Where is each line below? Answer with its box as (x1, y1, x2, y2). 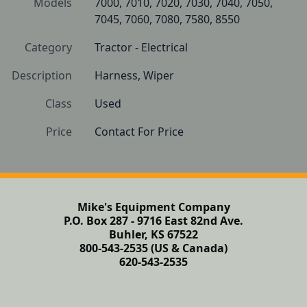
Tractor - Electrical (95, 40, 188, 55)
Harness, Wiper (95, 68, 177, 83)
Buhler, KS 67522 (109, 227, 198, 242)
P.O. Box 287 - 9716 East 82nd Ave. (64, 213, 243, 228)
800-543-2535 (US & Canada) (79, 241, 228, 256)
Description (12, 68, 72, 83)
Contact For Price (95, 124, 184, 139)
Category (25, 40, 72, 55)
